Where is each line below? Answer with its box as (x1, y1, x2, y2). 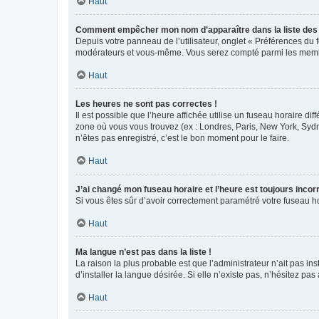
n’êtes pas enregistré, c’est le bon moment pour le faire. (75, 132, 289, 143)
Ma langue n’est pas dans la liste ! (75, 246, 211, 257)
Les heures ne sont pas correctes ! (75, 98, 217, 109)
